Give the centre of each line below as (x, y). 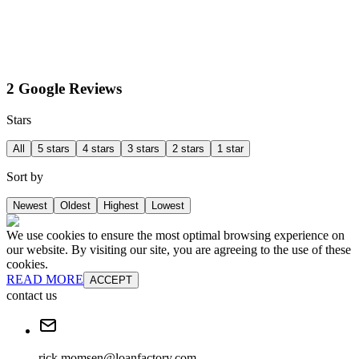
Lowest (168, 205)
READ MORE (45, 279)
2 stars (188, 148)
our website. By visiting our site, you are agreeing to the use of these (179, 249)
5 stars (54, 148)
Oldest (75, 205)
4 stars (99, 148)
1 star (230, 148)
